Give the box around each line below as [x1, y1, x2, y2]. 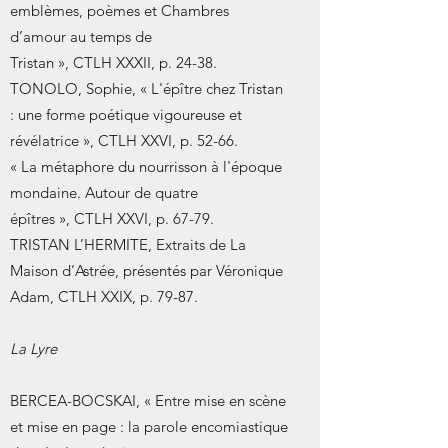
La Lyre [10, 339, 57, 358]
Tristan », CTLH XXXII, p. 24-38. [10, 53, 217, 72]
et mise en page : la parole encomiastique [10, 417, 288, 436]
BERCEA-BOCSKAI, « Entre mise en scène [10, 391, 286, 410]
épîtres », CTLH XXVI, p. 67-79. [10, 209, 214, 228]
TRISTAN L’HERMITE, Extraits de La [10, 235, 246, 254]
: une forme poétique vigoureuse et [10, 105, 242, 124]
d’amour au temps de [10, 27, 152, 46]
